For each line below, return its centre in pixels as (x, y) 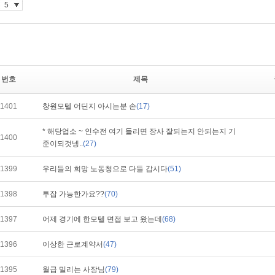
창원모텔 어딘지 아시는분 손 (89, 106)
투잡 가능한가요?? (73, 194)
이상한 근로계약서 (73, 244)
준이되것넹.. (63, 144)
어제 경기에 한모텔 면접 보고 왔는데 (102, 219)
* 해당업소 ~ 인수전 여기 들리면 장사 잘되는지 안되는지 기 (139, 131)
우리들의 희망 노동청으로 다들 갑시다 (105, 169)
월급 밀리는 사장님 (74, 269)
